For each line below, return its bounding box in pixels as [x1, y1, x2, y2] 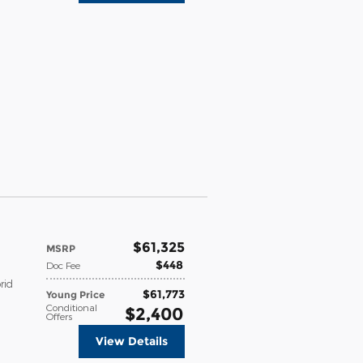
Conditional [46, 301, 97, 313]
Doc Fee [46, 258, 80, 271]
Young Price [46, 288, 105, 301]
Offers [46, 310, 72, 322]
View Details [96, 333, 168, 348]
